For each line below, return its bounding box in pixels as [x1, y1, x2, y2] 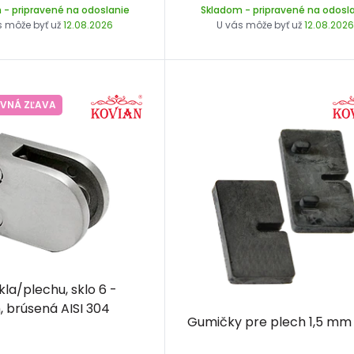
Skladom [200, 2, 243, 17]
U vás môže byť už [217, 17, 305, 32]
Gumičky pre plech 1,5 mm [187, 313, 352, 332]
